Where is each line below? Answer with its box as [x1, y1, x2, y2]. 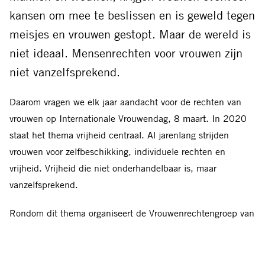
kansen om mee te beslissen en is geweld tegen [9, 7, 255, 22]
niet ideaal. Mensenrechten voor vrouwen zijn [9, 45, 243, 60]
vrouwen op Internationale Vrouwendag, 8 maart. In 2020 [9, 112, 247, 124]
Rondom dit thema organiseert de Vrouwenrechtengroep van [9, 206, 254, 219]
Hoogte [9, 240, 38, 252]
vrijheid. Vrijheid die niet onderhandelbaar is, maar [9, 161, 216, 174]
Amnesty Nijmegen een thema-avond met [9, 223, 181, 235]
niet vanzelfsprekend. [9, 64, 120, 79]
